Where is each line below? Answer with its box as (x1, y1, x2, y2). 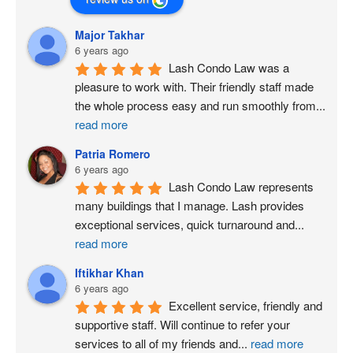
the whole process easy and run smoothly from (75, 96, 316, 113)
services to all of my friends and (75, 334, 238, 351)
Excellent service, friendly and (169, 296, 322, 314)
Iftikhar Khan (75, 264, 144, 281)
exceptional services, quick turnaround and (75, 215, 295, 232)
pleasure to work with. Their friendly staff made (75, 77, 314, 95)
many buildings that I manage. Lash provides (75, 196, 304, 214)
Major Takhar (75, 26, 144, 43)
